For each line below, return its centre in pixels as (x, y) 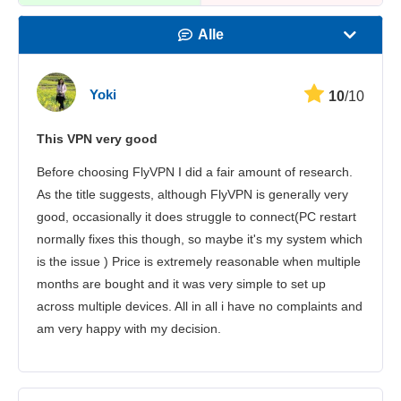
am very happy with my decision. (129, 329)
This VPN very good (97, 139)
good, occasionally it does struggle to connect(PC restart (196, 217)
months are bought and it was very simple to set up (181, 284)
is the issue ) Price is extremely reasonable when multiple (199, 262)
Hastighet (211, 73)
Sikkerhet (208, 150)
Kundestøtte (209, 189)
